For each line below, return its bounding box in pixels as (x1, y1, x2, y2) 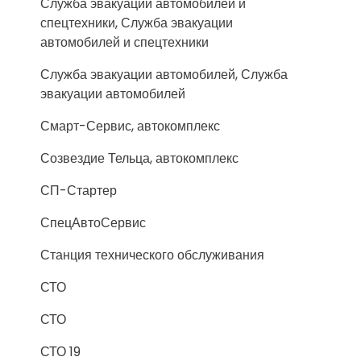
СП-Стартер (40, 181, 117, 200)
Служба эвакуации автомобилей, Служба (40, 65, 288, 84)
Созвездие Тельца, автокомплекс (40, 149, 239, 168)
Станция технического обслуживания (40, 246, 264, 264)
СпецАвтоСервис (40, 214, 146, 232)
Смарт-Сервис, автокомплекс (40, 117, 220, 135)
